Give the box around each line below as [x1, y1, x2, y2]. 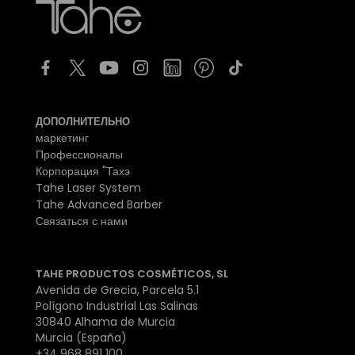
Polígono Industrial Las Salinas [36, 297, 198, 314]
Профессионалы [36, 146, 123, 162]
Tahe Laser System [36, 179, 141, 196]
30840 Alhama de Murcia [36, 313, 175, 330]
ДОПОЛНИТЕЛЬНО [36, 113, 130, 129]
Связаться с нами [36, 212, 128, 229]
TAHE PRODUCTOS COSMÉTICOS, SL [36, 265, 228, 281]
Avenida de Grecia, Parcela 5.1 [36, 281, 199, 298]
